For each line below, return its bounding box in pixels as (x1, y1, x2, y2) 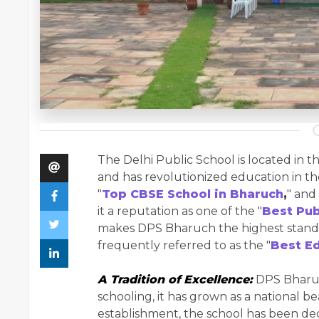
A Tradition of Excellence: (98, 273, 253, 287)
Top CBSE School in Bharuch (102, 187, 283, 202)
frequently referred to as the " (98, 239, 271, 253)
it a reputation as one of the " (98, 204, 262, 219)
